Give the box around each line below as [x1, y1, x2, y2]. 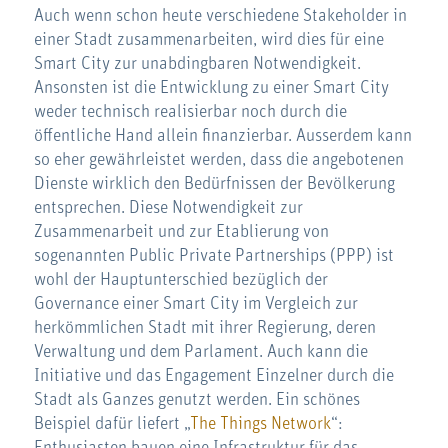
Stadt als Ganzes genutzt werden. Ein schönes [33, 390, 360, 409]
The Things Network [189, 414, 331, 433]
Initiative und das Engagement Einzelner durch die [33, 366, 394, 385]
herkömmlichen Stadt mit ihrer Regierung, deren [33, 318, 376, 337]
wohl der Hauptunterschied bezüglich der [33, 270, 328, 289]
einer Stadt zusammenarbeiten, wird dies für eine [33, 30, 384, 49]
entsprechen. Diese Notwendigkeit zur [33, 198, 303, 217]
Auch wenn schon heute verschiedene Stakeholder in [33, 6, 407, 25]
